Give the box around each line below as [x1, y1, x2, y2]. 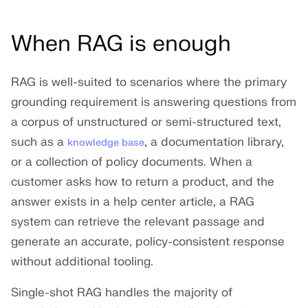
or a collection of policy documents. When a [11, 155, 252, 170]
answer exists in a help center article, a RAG [11, 195, 254, 210]
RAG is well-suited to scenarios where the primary [11, 75, 287, 90]
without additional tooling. [11, 254, 153, 269]
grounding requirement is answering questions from [11, 95, 296, 110]
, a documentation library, [144, 135, 284, 150]
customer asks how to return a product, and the [11, 175, 274, 190]
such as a [11, 135, 67, 150]
